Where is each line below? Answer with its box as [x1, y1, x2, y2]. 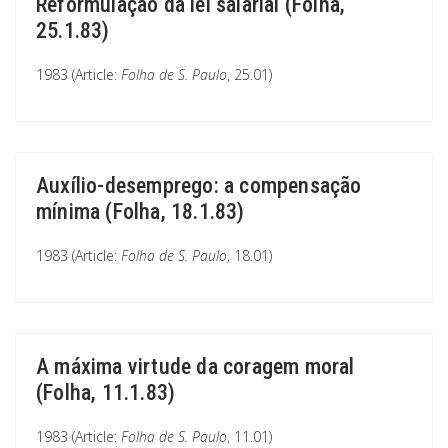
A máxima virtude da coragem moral [36, 354, 355, 379]
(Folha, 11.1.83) [36, 380, 176, 405]
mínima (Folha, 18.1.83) [36, 199, 245, 224]
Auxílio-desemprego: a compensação [36, 173, 362, 198]
